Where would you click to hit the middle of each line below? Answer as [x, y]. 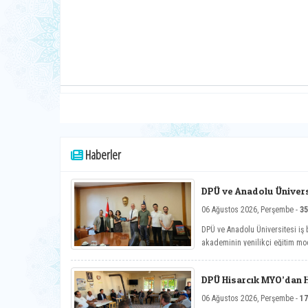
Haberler [102, 155]
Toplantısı [225, 201]
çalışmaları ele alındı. [238, 256]
